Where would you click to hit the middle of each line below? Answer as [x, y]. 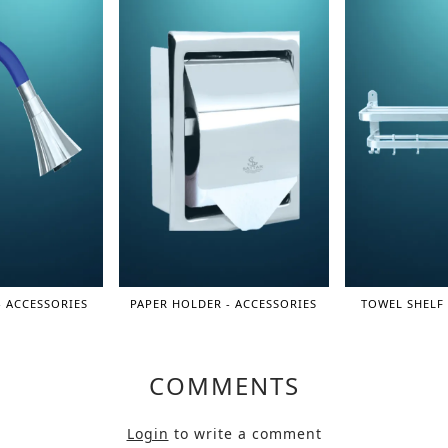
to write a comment [245, 433]
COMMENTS [224, 385]
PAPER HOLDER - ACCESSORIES [224, 303]
